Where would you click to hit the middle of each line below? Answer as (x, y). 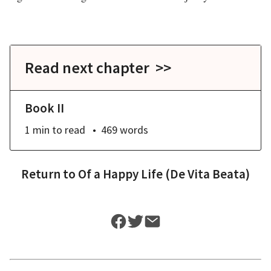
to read (69, 130)
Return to (50, 174)
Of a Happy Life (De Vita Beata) (164, 174)
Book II (44, 108)
